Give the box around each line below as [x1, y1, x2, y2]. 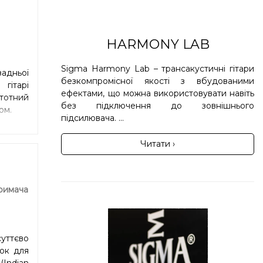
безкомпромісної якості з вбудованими [61, 75, 254, 86]
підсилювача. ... [61, 112, 124, 123]
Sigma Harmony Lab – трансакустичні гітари [61, 63, 254, 74]
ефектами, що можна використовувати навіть [61, 87, 254, 99]
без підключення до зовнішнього [61, 100, 254, 111]
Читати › [140, 138, 176, 149]
